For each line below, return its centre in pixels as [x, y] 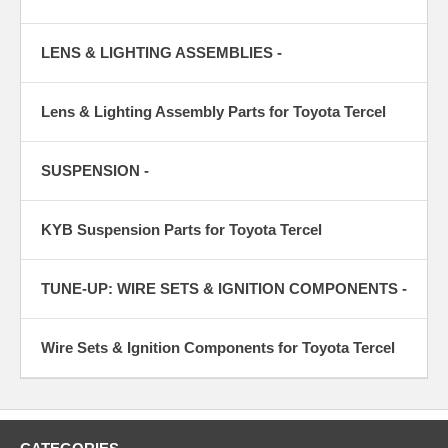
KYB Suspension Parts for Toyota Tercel [181, 230]
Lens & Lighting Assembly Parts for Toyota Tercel [213, 112]
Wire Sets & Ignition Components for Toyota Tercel [218, 348]
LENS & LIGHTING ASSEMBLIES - [161, 53]
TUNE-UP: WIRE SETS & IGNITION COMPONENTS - [224, 289]
